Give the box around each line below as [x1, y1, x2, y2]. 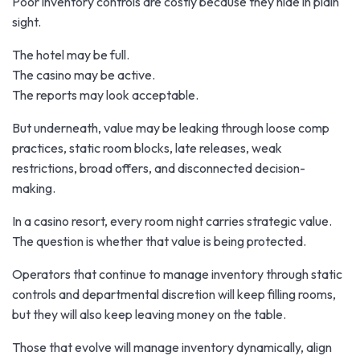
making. [12, 179, 55, 196]
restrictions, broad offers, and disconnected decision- [12, 159, 305, 176]
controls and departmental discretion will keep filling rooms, [12, 285, 336, 302]
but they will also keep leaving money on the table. [12, 305, 286, 322]
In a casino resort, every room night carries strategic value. [12, 212, 332, 229]
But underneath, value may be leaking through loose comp [12, 119, 329, 136]
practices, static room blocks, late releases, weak [12, 139, 282, 156]
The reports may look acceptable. [12, 86, 198, 103]
